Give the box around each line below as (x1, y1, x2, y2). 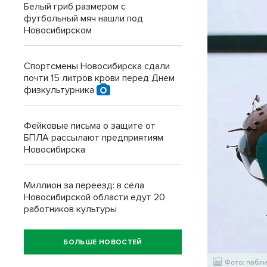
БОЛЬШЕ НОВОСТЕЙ (63, 237, 142, 247)
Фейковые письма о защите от (24, 120, 156, 132)
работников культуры (24, 203, 117, 215)
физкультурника (24, 84, 97, 96)
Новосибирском (24, 24, 92, 36)
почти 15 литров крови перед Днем (24, 72, 175, 84)
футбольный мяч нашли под (24, 13, 143, 24)
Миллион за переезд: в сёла (24, 179, 144, 191)
